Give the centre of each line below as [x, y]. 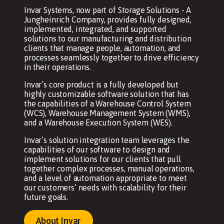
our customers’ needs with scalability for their [105, 187]
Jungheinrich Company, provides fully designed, [108, 19]
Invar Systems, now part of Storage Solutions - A [108, 10]
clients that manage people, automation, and [102, 48]
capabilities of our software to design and [97, 149]
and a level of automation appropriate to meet [105, 178]
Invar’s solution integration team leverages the [107, 140]
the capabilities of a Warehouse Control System [107, 103]
